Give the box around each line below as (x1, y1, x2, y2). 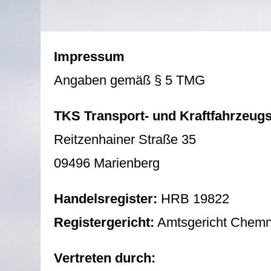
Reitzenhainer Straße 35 (54, 132, 197, 147)
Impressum (54, 49, 125, 64)
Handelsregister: (54, 191, 158, 206)
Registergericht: (54, 215, 155, 230)
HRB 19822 (157, 191, 230, 206)
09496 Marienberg (54, 155, 160, 171)
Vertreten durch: (54, 250, 156, 266)
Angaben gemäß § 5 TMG (54, 73, 206, 88)
